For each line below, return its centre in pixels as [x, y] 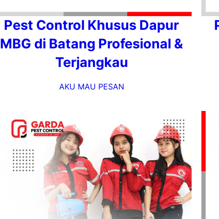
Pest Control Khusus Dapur [91, 25]
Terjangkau [91, 62]
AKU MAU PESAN [91, 87]
